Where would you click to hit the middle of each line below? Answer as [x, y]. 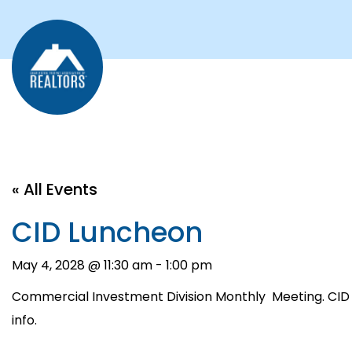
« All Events [55, 189]
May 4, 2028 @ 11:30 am [82, 265]
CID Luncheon [107, 232]
